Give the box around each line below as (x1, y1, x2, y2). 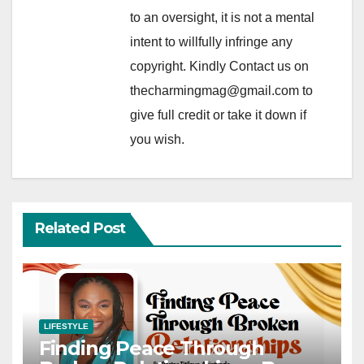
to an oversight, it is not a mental (130, 10, 314, 24)
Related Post (34, 219, 125, 238)
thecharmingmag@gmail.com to (130, 83, 313, 97)
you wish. (130, 132, 184, 146)
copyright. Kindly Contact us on (130, 58, 309, 73)
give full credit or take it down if (130, 107, 306, 122)
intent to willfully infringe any (130, 34, 292, 49)
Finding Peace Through (38, 336, 264, 360)
